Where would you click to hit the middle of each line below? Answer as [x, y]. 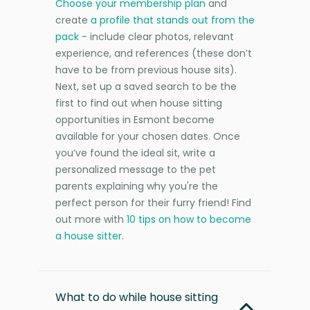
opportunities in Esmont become [135, 119]
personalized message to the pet [136, 169]
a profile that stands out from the [173, 20]
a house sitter [89, 236]
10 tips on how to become [189, 219]
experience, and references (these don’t [154, 53]
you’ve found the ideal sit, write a [135, 153]
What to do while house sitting [137, 297]
